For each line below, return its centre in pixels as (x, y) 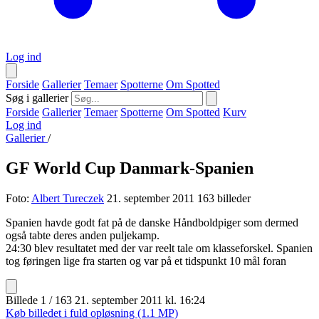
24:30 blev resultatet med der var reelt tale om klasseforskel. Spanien (159, 248)
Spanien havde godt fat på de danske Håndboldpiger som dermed (152, 222)
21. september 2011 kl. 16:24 (140, 300)
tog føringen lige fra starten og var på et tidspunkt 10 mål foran (146, 261)
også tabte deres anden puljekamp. (83, 235)
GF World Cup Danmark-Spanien (130, 168)
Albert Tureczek (68, 198)
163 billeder (224, 198)
